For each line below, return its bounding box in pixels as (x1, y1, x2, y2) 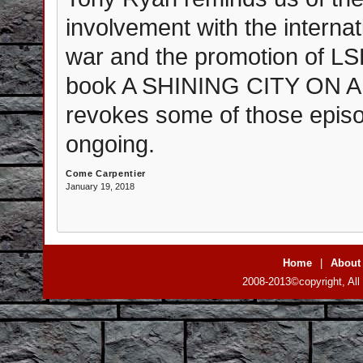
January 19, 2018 (66, 181, 135, 191)
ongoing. (66, 130, 155, 157)
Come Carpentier (66, 169, 146, 178)
